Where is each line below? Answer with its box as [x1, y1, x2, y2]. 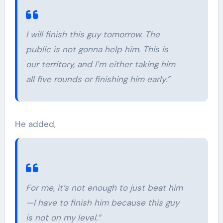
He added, [14, 118, 56, 129]
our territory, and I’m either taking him [25, 59, 175, 70]
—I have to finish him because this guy [25, 197, 179, 208]
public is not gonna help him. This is [25, 44, 168, 55]
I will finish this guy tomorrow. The [25, 29, 160, 40]
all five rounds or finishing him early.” [25, 74, 170, 85]
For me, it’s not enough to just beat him [25, 182, 183, 193]
